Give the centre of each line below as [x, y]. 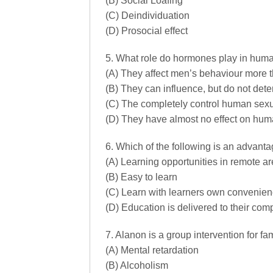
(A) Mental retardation [152, 250]
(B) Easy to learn [141, 177]
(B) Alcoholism [137, 265]
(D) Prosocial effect [147, 31]
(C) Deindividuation [147, 16]
